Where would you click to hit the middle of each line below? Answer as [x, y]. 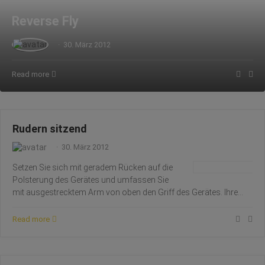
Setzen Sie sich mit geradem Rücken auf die [93, 167]
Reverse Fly [45, 21]
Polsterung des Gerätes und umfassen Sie [91, 180]
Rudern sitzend [50, 129]
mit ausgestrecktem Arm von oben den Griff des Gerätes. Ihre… [128, 192]
